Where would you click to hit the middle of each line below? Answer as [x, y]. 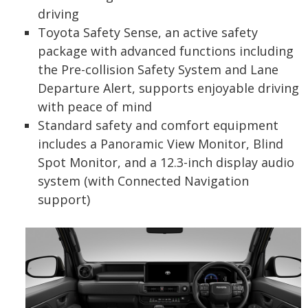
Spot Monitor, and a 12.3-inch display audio [166, 163]
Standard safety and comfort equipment [158, 125]
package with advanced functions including [166, 51]
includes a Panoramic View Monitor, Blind [161, 144]
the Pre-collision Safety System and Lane [158, 70]
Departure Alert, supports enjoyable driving [168, 88]
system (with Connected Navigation [143, 181]
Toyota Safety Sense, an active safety [148, 33]
